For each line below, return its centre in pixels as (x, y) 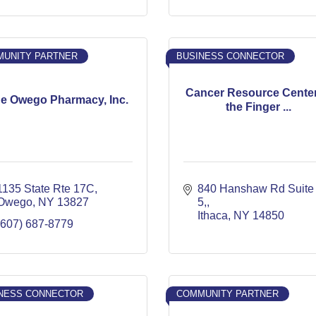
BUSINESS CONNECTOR (230, 56)
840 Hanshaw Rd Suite (256, 189)
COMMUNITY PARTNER (227, 294)
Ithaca (213, 215)
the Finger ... (259, 107)
